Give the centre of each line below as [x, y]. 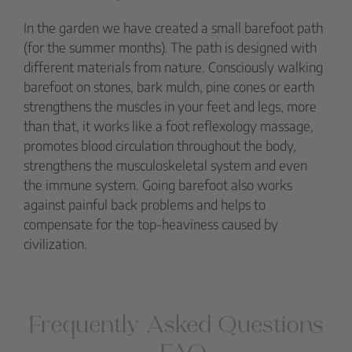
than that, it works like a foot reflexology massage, [169, 125]
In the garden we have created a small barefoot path [173, 27]
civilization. [55, 243]
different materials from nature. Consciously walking [173, 66]
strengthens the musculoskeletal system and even [165, 165]
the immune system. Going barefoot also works [158, 184]
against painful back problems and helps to [145, 204]
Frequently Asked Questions [176, 326]
